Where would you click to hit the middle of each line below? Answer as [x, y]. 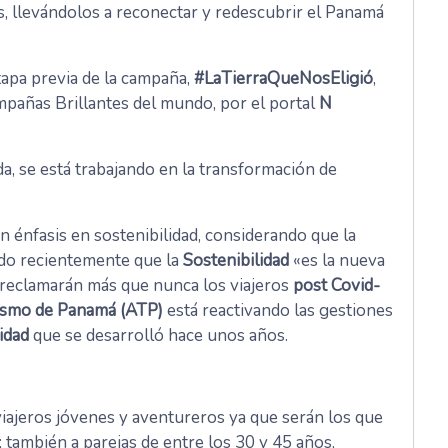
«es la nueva [337, 261]
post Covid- [336, 286]
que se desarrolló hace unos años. [158, 336]
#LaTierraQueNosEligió [283, 79]
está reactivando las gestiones [278, 311]
